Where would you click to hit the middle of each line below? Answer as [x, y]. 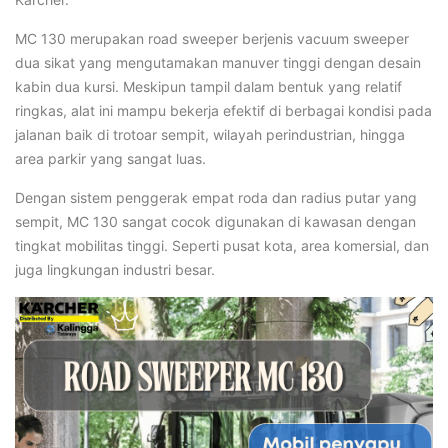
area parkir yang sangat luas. [110, 159]
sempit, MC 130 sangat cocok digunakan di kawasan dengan [215, 222]
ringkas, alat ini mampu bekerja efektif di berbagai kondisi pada [223, 111]
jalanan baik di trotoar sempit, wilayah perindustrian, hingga [210, 135]
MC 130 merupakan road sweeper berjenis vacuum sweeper [212, 39]
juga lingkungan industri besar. [115, 270]
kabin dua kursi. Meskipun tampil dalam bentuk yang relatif [208, 87]
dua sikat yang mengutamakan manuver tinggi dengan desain [218, 63]
